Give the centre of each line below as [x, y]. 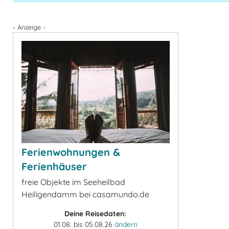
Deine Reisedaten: [96, 214]
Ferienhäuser [54, 166]
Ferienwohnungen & [71, 152]
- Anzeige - [29, 27]
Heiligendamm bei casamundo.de [85, 194]
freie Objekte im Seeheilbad [73, 182]
